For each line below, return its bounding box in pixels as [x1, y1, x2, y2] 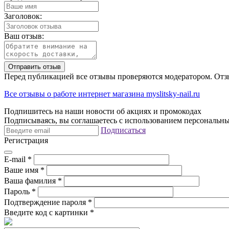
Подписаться [101, 126, 146, 135]
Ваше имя [4, 166, 40, 175]
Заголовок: [4, 12, 42, 21]
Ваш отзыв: [4, 32, 44, 41]
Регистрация [4, 136, 48, 145]
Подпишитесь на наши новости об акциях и [4, 107, 160, 116]
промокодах [160, 107, 201, 116]
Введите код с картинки [4, 208, 90, 217]
